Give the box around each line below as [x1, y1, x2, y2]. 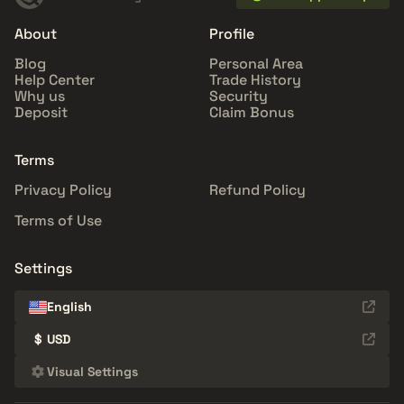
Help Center [14, 70, 95, 90]
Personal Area [209, 54, 303, 74]
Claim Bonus [209, 103, 294, 123]
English [47, 298, 92, 316]
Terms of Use [14, 211, 102, 231]
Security [209, 87, 268, 106]
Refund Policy [209, 180, 306, 200]
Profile [209, 24, 254, 44]
